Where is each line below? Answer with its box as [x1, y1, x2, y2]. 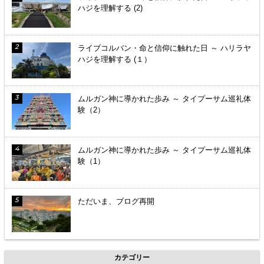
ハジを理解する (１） [78, 54, 151, 64]
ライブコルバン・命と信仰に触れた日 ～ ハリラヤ [78, 43, 251, 52]
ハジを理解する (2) [78, 3, 143, 12]
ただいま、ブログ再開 [78, 196, 154, 206]
